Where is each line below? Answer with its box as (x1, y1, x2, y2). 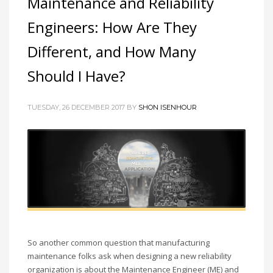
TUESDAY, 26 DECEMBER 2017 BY (27, 103, 138, 112)
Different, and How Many (27, 41, 196, 62)
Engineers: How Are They (27, 17, 197, 38)
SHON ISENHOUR (138, 103, 197, 112)
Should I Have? (27, 66, 126, 87)
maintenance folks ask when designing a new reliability (27, 250, 232, 262)
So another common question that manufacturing (27, 237, 210, 249)
